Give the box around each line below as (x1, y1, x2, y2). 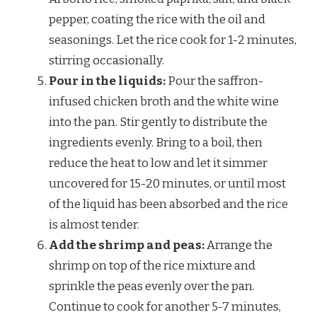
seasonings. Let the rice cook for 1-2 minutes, (49, 32, 296, 47)
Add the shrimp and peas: (49, 237, 204, 253)
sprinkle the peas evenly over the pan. (49, 278, 255, 294)
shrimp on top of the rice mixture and (49, 258, 255, 273)
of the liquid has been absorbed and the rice (49, 196, 288, 212)
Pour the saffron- (166, 73, 263, 88)
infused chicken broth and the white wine (49, 93, 279, 109)
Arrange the (204, 237, 272, 253)
